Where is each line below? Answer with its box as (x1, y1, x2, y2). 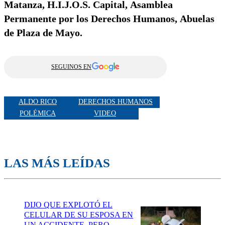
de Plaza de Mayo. (4, 27, 82, 38)
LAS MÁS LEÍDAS (4, 156, 110, 170)
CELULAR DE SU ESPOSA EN (24, 210, 133, 219)
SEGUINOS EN (51, 63, 91, 70)
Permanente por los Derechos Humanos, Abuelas (4, 13, 214, 24)
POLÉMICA (20, 109, 56, 118)
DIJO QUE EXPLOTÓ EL (24, 200, 113, 209)
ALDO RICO (19, 98, 57, 106)
